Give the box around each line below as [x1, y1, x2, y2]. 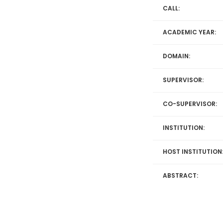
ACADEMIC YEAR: [163, 28, 216, 36]
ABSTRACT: [163, 171, 198, 180]
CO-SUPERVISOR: [163, 100, 217, 108]
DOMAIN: [163, 52, 190, 60]
